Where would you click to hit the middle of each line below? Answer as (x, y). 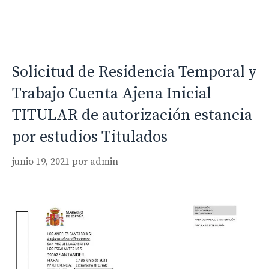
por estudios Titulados (90, 138)
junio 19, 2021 (41, 162)
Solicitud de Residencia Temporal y (134, 73)
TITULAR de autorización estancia (132, 116)
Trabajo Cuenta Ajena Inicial (112, 94)
